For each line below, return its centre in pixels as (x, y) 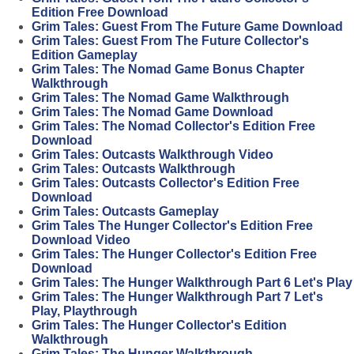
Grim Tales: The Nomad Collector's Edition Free (173, 126)
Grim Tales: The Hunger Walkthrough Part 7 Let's (177, 297)
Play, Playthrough (85, 311)
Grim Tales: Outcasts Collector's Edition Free (166, 183)
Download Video (81, 240)
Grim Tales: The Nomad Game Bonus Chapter (168, 70)
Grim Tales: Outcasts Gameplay (125, 212)
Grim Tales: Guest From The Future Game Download (187, 27)
